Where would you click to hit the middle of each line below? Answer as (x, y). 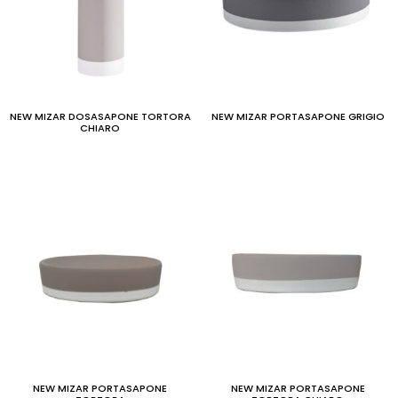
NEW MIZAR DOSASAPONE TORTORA (100, 116)
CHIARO (100, 127)
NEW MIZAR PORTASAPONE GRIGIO (298, 116)
